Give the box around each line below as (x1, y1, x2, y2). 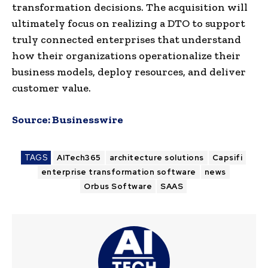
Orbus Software (84, 181, 152, 191)
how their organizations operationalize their (12, 48, 240, 62)
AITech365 (57, 152, 101, 163)
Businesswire (52, 112, 123, 126)
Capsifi (212, 152, 242, 163)
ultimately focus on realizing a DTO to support (12, 16, 245, 30)
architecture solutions (109, 152, 204, 163)
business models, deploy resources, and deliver (12, 65, 246, 78)
